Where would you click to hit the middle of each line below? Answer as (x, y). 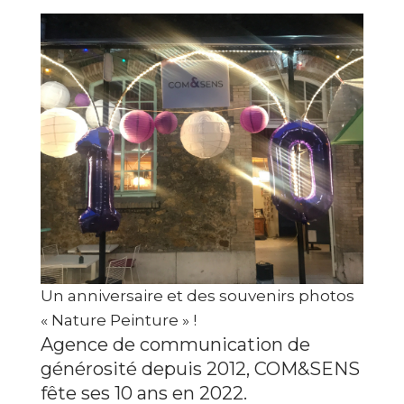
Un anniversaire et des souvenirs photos (198, 296)
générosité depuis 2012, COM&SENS (200, 369)
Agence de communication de (175, 344)
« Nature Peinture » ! (119, 320)
